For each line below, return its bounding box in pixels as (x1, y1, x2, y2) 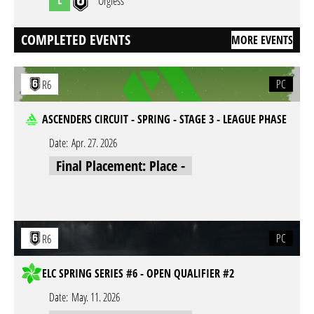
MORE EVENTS (231, 32, 293, 48)
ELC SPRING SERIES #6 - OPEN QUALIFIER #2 (42, 266, 234, 281)
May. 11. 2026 (71, 289, 120, 305)
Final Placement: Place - (56, 156, 185, 175)
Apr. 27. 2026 (71, 135, 117, 151)
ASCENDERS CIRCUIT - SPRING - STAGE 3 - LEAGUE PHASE (42, 111, 287, 127)
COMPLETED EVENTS (21, 30, 130, 49)
